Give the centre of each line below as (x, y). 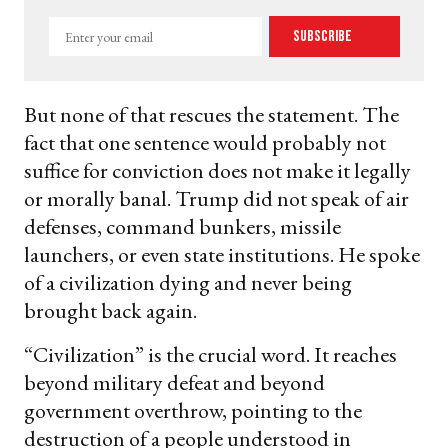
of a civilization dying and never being (188, 283)
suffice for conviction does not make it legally (217, 171)
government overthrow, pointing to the (193, 411)
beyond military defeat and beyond (174, 383)
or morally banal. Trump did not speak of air (216, 199)
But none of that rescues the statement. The (211, 115)
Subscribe (324, 36)
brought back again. (110, 311)
